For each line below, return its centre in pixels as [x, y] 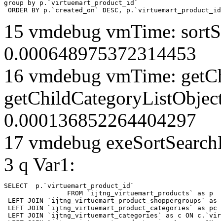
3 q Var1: [39, 164]
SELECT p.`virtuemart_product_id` [71, 185]
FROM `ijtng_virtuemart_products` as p [36, 193]
